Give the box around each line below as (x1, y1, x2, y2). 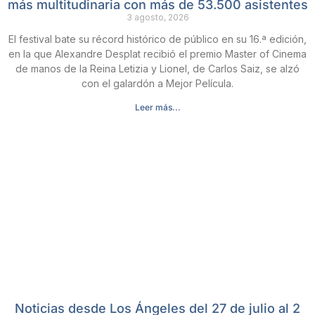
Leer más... (134, 102, 181, 112)
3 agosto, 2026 (126, 12, 189, 22)
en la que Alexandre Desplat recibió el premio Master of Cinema (8, 48, 307, 60)
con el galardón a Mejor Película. (82, 77, 233, 89)
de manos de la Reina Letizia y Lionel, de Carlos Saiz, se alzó (15, 63, 300, 75)
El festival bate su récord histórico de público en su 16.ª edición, (8, 33, 307, 45)
